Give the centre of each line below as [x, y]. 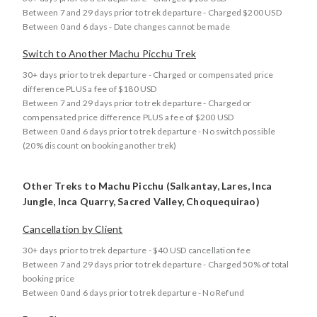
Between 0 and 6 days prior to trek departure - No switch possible [149, 131]
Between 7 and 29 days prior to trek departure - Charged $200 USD [152, 12]
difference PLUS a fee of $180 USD [90, 89]
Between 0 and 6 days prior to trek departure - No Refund [134, 293]
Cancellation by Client [73, 229]
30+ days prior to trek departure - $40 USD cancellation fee [137, 250]
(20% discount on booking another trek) [100, 145]
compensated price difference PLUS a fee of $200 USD [128, 117]
